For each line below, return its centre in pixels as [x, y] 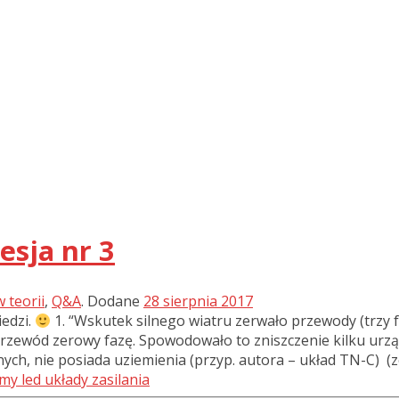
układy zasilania [97, 380]
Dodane [114, 301]
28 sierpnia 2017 [198, 301]
